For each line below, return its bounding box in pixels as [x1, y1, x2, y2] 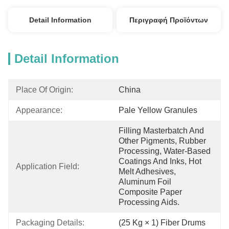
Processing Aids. [119, 198, 179, 207]
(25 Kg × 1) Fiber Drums [119, 218, 205, 227]
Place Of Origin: [16, 85, 73, 94]
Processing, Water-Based [119, 147, 211, 155]
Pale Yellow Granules [119, 106, 197, 114]
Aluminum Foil [119, 177, 171, 186]
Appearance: [16, 106, 62, 114]
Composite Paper [119, 188, 182, 196]
